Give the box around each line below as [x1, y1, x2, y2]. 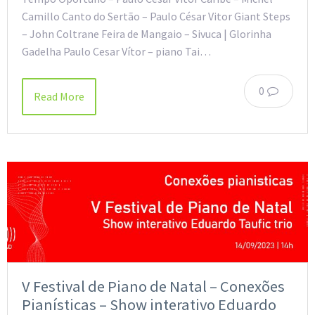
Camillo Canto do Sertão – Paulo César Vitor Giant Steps [22, 9, 290, 24]
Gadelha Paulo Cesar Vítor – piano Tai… [22, 44, 211, 59]
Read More [34, 89, 84, 104]
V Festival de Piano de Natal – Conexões [22, 276, 285, 296]
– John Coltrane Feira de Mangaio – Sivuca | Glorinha [22, 27, 271, 41]
